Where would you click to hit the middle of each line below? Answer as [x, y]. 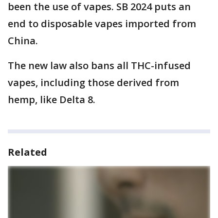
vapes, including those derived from [93, 82]
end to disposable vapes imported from [102, 23]
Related [27, 152]
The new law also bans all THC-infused [99, 65]
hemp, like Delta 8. [53, 99]
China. [23, 40]
